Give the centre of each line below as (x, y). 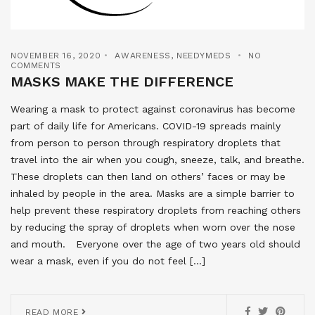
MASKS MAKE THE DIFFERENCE (122, 82)
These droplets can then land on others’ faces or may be (148, 177)
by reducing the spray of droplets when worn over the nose (153, 227)
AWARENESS (143, 56)
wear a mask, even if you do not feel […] (108, 261)
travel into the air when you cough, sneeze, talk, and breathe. (157, 160)
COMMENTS (36, 66)
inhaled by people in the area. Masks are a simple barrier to (153, 194)
